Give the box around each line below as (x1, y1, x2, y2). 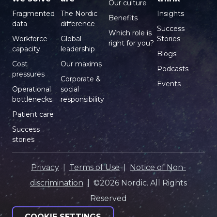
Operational (12, 85, 51, 94)
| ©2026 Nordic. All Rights (83, 178, 187, 188)
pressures (12, 70, 45, 79)
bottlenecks (12, 95, 52, 104)
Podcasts (156, 64, 188, 74)
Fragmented (12, 9, 55, 18)
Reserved (90, 194, 127, 203)
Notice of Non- (130, 163, 186, 172)
